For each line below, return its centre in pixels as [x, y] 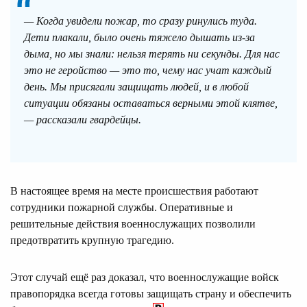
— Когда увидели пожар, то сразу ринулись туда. [140, 21]
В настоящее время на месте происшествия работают [134, 191]
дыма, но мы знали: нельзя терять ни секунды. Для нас [152, 53]
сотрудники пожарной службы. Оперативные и [122, 207]
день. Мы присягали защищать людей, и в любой [136, 86]
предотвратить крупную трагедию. [92, 240]
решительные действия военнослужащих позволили [133, 223]
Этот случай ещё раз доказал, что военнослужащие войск [145, 277]
